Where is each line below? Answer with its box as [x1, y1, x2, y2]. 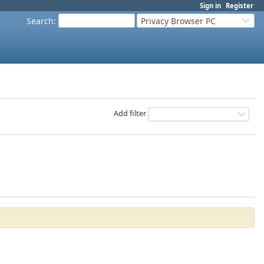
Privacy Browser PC [141, 15, 216, 27]
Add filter [113, 108, 146, 119]
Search [27, 15, 54, 27]
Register [226, 1, 253, 10]
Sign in [200, 1, 221, 10]
